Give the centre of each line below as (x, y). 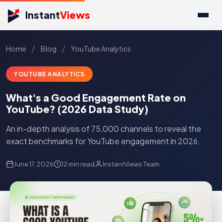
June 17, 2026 (34, 164)
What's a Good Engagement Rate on (96, 97)
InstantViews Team (131, 164)
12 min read (78, 164)
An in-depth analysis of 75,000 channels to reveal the (104, 129)
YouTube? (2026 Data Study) (77, 109)
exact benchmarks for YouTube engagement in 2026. (103, 141)
